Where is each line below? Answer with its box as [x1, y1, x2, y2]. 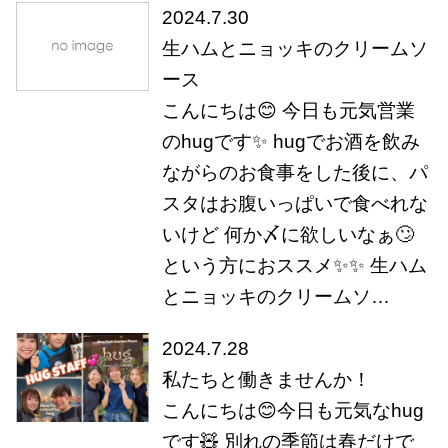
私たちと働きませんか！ [161, 368, 371, 390]
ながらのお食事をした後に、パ [161, 162, 428, 184]
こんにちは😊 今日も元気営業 [161, 100, 415, 122]
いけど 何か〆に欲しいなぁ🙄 [161, 224, 414, 246]
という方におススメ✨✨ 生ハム [161, 255, 427, 277]
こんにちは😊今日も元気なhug [161, 399, 424, 421]
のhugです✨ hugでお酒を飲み [161, 131, 420, 153]
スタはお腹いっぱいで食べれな [161, 193, 428, 215]
